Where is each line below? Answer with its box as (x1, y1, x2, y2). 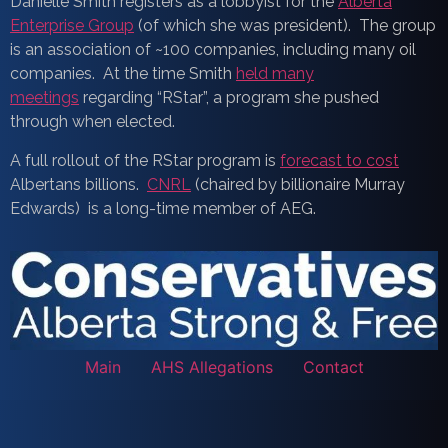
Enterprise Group (10, 16, 134, 36)
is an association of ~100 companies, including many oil (10, 40, 416, 60)
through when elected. (10, 112, 175, 132)
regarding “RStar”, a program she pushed (79, 88, 379, 108)
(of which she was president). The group (134, 16, 436, 36)
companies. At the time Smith (10, 64, 236, 84)
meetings (10, 88, 79, 108)
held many (236, 64, 314, 84)
